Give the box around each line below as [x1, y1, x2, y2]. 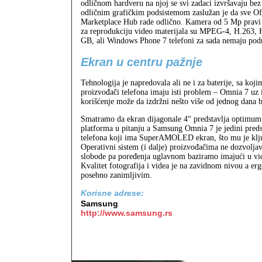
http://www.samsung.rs [81, 208, 173, 218]
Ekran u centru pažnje [81, 55, 202, 68]
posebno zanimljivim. [81, 171, 152, 180]
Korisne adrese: [81, 188, 144, 198]
